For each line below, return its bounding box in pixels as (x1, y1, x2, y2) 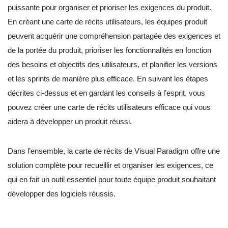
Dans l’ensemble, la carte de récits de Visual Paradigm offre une (8, 147, 220, 156)
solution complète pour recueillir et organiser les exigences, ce (8, 161, 213, 170)
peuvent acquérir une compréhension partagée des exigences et (8, 32, 220, 41)
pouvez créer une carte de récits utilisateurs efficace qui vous (8, 103, 211, 112)
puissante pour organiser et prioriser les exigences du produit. (8, 3, 211, 12)
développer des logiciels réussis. (8, 189, 116, 198)
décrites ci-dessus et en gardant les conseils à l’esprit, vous (8, 89, 205, 98)
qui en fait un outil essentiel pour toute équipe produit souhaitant (8, 175, 216, 184)
